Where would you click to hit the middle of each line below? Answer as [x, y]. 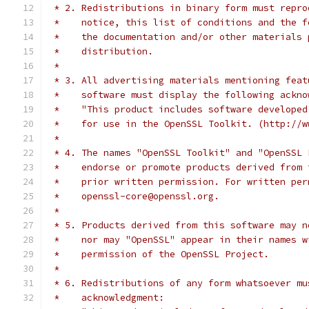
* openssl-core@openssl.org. [134, 196]
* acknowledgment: [106, 298]
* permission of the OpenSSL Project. [159, 254]
